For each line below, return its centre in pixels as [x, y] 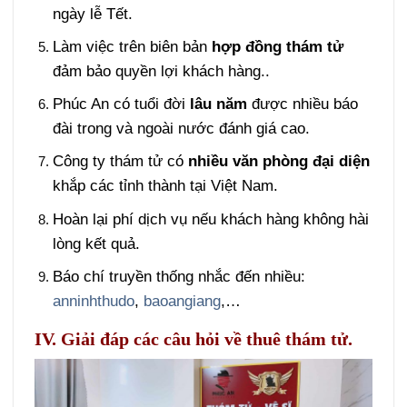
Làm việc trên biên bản [132, 47]
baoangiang [182, 301]
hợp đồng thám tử [277, 47]
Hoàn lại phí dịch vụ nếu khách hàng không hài [210, 219]
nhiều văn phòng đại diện [278, 162]
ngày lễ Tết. [92, 14]
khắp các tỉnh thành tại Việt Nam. [165, 186]
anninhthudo [93, 301]
